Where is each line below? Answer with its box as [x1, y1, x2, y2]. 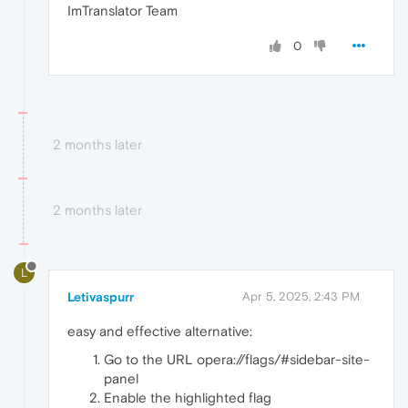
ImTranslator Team [67, 3, 178, 19]
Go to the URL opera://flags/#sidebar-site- [104, 352, 370, 368]
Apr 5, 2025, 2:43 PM [242, 290, 360, 304]
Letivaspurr [67, 290, 134, 305]
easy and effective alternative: [67, 323, 252, 340]
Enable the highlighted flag [104, 390, 271, 406]
